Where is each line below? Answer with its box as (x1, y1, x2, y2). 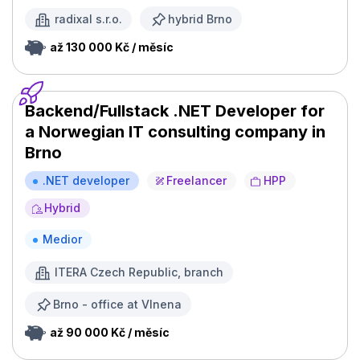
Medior (43, 232, 82, 247)
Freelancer (166, 174, 227, 188)
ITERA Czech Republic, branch (55, 265, 223, 280)
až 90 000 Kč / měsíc (50, 325, 170, 340)
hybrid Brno (168, 11, 232, 26)
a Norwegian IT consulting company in (25, 122, 325, 142)
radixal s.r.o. (55, 11, 122, 26)
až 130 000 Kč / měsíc (50, 40, 174, 55)
